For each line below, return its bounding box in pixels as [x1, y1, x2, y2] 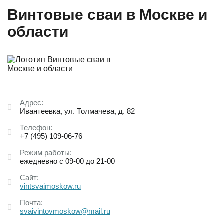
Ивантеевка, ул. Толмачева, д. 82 [20, 107, 135, 115]
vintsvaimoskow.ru [20, 182, 81, 190]
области [7, 23, 68, 40]
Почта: [20, 198, 43, 207]
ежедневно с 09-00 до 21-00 [20, 157, 115, 165]
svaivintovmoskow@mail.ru [20, 207, 110, 215]
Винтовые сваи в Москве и [7, 6, 207, 23]
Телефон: [20, 123, 52, 132]
